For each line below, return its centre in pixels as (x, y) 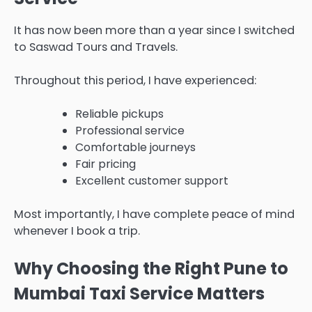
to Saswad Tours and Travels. (96, 47)
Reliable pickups (119, 114)
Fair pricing (106, 164)
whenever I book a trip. (77, 231)
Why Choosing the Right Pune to (151, 269)
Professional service (130, 131)
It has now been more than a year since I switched (154, 30)
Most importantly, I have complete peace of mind (154, 214)
